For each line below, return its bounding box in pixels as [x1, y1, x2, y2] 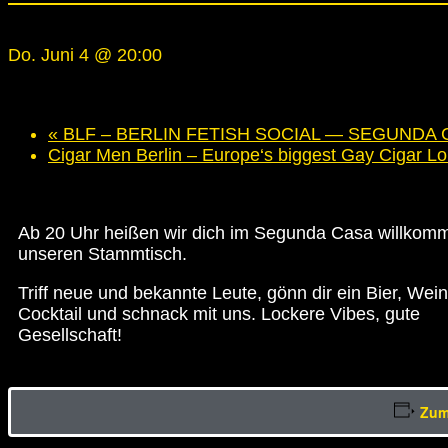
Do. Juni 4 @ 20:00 [8, 44, 162, 65]
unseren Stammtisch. [18, 243, 187, 264]
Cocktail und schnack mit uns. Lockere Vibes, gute [18, 303, 420, 324]
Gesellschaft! [18, 324, 122, 345]
